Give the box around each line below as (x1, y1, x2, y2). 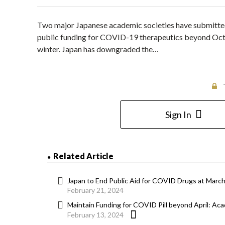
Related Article (53, 151, 114, 161)
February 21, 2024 (67, 186, 124, 195)
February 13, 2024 (67, 210, 124, 219)
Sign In (165, 109, 191, 121)
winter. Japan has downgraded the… (37, 44, 159, 54)
